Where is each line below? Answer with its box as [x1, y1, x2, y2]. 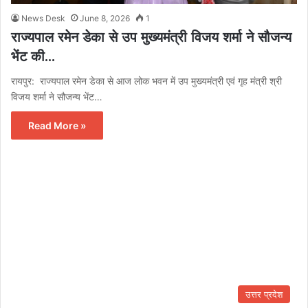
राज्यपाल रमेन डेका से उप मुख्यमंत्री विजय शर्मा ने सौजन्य [11, 28, 291, 45]
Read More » [28, 119, 86, 131]
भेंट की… [11, 47, 55, 65]
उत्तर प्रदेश [245, 289, 283, 300]
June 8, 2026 [80, 12, 130, 23]
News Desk [21, 12, 65, 23]
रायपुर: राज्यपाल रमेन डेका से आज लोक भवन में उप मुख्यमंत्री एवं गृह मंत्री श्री [11, 74, 282, 87]
